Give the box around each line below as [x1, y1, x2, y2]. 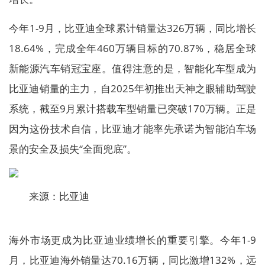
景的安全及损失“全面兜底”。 [9, 142, 137, 156]
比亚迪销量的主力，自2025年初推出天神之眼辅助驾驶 [9, 82, 256, 95]
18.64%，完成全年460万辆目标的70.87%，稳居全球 [9, 41, 256, 55]
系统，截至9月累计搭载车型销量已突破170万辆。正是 [9, 102, 256, 115]
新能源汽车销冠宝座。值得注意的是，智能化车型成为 [9, 62, 256, 75]
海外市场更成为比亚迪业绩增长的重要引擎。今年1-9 [9, 233, 256, 247]
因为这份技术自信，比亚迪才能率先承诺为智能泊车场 [9, 122, 256, 135]
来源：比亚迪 [29, 189, 89, 203]
